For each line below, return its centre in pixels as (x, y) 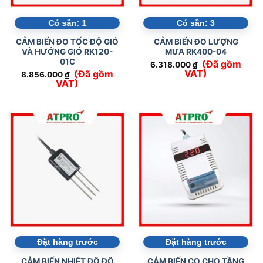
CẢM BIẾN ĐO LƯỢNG (196, 42)
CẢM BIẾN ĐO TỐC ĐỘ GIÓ (67, 42)
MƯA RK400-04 (196, 52)
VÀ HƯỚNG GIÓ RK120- (67, 52)
